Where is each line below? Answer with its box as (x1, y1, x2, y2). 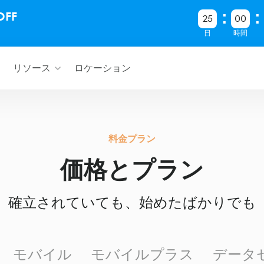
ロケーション (74, 61, 131, 75)
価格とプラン (60, 153, 204, 186)
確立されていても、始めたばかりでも (8, 193, 256, 212)
